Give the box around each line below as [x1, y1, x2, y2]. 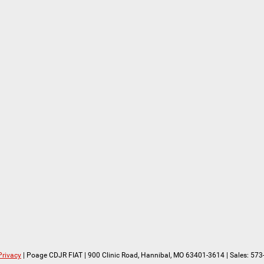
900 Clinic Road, [86, 251, 139, 259]
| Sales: [225, 251, 250, 259]
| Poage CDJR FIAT [21, 251, 82, 259]
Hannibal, [139, 251, 171, 259]
